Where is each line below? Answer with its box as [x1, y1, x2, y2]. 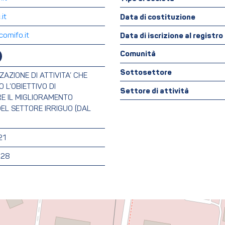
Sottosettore [120, 69, 172, 77]
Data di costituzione [120, 13, 195, 22]
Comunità [120, 50, 156, 59]
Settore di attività [120, 87, 189, 95]
